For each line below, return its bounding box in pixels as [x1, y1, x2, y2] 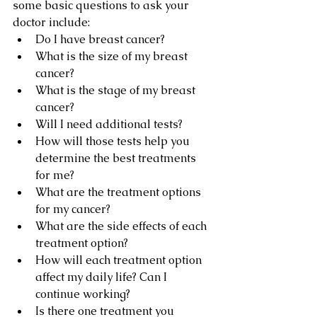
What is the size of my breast [35, 49, 190, 64]
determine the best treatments [35, 151, 199, 166]
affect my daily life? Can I [35, 270, 170, 284]
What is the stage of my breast [35, 83, 198, 98]
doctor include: [13, 15, 90, 30]
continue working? [35, 287, 130, 301]
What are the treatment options [35, 185, 204, 200]
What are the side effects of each [35, 219, 209, 234]
